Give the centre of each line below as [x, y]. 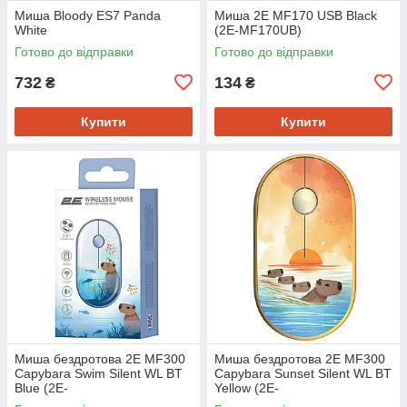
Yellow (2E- [247, 387]
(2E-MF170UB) [258, 30]
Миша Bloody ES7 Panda [88, 15]
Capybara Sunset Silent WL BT [303, 373]
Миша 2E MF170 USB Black [296, 15]
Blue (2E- [41, 387]
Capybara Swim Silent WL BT [99, 373]
